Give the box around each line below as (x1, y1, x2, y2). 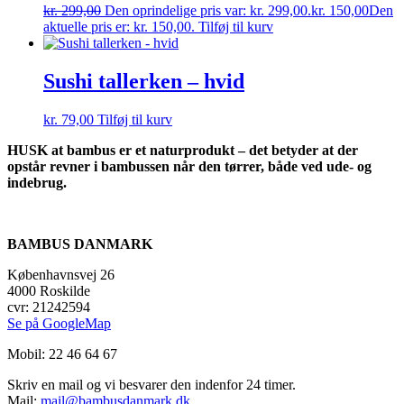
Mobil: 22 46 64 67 (7, 345, 117, 362)
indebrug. (7, 174, 67, 190)
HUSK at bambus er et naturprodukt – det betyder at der (7, 142, 358, 158)
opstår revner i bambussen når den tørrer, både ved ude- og (7, 158, 372, 174)
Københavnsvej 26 (7, 266, 115, 282)
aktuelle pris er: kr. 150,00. (43, 18, 195, 34)
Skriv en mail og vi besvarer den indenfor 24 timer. (7, 376, 296, 392)
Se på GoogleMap (7, 315, 111, 331)
